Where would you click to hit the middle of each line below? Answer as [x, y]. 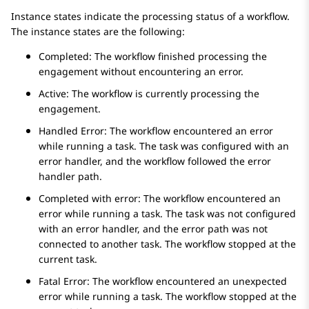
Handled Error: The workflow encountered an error [156, 131]
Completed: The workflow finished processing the [153, 57]
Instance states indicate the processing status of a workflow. [150, 17]
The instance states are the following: [98, 32]
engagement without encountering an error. [141, 72]
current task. [68, 259]
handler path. [70, 177]
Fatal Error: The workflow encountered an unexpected [163, 281]
